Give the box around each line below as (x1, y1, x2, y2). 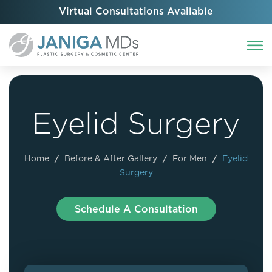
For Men (172, 152, 207, 165)
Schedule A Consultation (74, 202, 198, 216)
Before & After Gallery (64, 152, 157, 165)
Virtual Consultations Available (59, 4, 213, 18)
